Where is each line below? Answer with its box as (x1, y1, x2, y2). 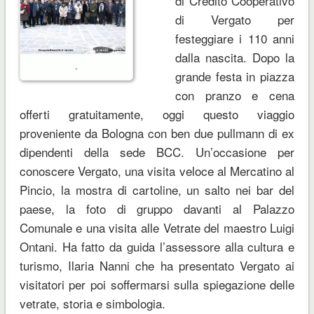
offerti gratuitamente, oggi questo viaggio (19, 104, 295, 123)
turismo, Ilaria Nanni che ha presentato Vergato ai (19, 256, 295, 274)
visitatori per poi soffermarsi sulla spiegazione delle (19, 275, 295, 293)
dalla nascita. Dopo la (175, 48, 295, 66)
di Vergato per (175, 10, 295, 28)
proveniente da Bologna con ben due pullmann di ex (19, 123, 295, 142)
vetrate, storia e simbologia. (19, 294, 165, 312)
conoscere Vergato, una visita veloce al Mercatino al (19, 161, 295, 179)
